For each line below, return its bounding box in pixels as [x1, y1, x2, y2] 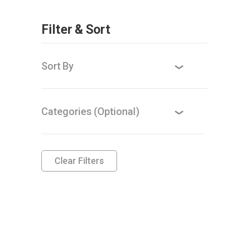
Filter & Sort [41, 21, 111, 38]
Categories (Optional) [41, 105, 140, 118]
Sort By [41, 60, 74, 73]
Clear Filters [54, 155, 104, 167]
